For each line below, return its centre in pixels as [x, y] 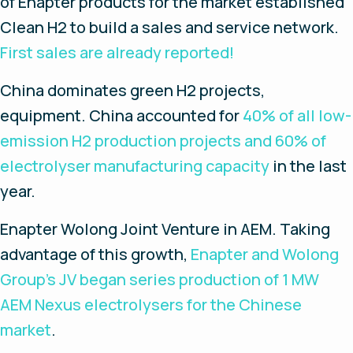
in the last [308, 165]
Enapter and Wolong [265, 254]
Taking [305, 229]
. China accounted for [162, 115]
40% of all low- [297, 115]
